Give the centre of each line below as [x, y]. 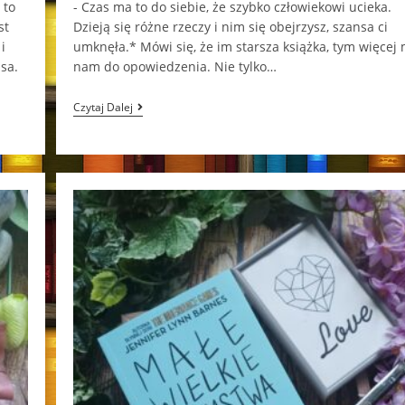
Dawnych [160, 122]
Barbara [156, 151]
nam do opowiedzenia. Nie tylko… [175, 66]
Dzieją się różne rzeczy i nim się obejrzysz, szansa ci [231, 27]
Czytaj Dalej [103, 107]
